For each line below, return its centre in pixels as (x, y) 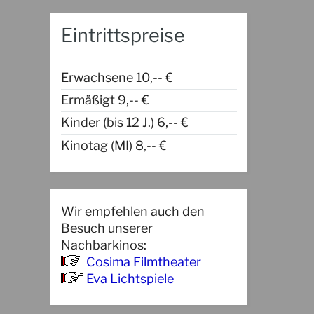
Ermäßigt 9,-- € (105, 100)
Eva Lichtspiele (130, 278)
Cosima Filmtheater (144, 261)
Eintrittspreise (123, 35)
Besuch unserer (107, 228)
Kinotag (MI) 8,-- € (114, 145)
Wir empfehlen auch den (133, 211)
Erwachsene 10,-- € (117, 77)
